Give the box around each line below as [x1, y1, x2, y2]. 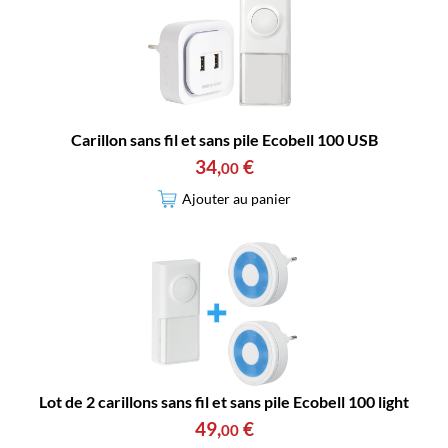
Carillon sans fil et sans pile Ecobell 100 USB [70, 129, 378, 149]
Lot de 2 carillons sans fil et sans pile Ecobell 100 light [39, 391, 409, 411]
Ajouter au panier [181, 190, 291, 208]
